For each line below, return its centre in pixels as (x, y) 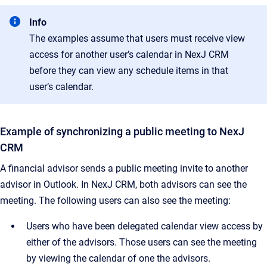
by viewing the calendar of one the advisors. (118, 258)
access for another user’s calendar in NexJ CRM (129, 55)
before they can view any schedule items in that (129, 71)
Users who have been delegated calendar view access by (145, 226)
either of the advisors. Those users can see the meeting (142, 242)
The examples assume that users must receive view (137, 38)
